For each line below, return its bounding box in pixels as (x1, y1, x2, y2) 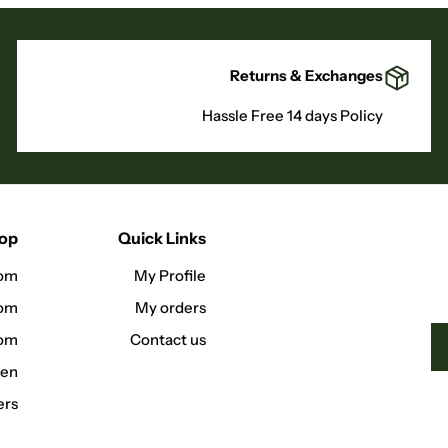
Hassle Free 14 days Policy (202, 106, 384, 125)
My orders (135, 298, 207, 317)
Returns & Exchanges (230, 66, 384, 85)
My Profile (134, 266, 207, 285)
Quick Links (118, 228, 207, 248)
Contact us (130, 330, 207, 349)
